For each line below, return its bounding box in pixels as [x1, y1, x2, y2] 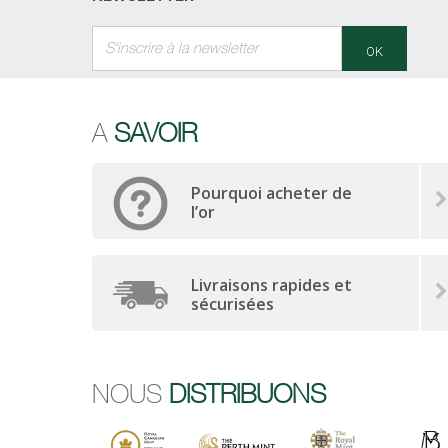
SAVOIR [114, 115, 197, 148]
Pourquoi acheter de [191, 182, 352, 205]
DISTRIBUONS [169, 376, 326, 409]
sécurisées [191, 293, 274, 316]
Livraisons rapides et [191, 274, 352, 297]
